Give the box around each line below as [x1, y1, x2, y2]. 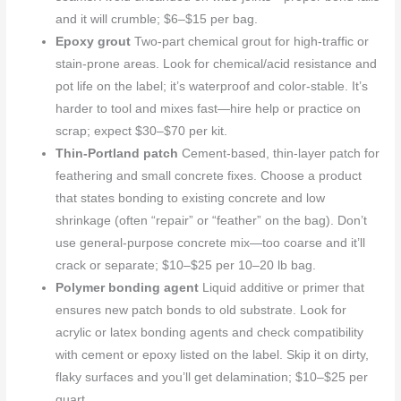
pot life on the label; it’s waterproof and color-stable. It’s [55, 79, 369, 93]
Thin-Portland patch [55, 146, 179, 160]
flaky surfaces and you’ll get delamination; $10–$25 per [55, 370, 369, 384]
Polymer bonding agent [55, 280, 200, 294]
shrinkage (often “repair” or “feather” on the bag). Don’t [55, 213, 368, 227]
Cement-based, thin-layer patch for [178, 146, 380, 160]
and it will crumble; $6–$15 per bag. [55, 12, 259, 26]
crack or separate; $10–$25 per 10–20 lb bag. [55, 258, 317, 272]
